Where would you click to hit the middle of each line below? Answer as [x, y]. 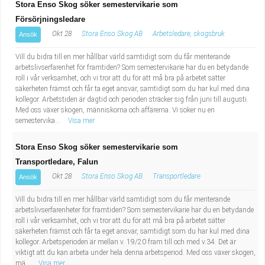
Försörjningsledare [50, 19]
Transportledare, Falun [57, 162]
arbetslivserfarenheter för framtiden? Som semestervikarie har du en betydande [135, 210]
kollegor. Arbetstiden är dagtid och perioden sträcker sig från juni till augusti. [132, 99]
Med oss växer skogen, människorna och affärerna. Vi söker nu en [115, 110]
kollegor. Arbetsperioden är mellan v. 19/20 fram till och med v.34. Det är [126, 242]
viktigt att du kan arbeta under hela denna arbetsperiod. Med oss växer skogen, [135, 253]
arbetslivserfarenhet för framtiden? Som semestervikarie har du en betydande [132, 67]
